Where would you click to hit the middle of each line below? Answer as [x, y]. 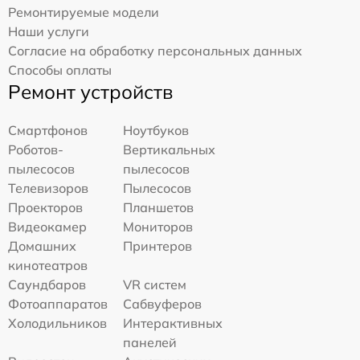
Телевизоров [48, 188]
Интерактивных [173, 323]
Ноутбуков [156, 131]
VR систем [155, 285]
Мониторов [158, 227]
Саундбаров [47, 285]
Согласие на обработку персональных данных [155, 51]
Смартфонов [48, 131]
